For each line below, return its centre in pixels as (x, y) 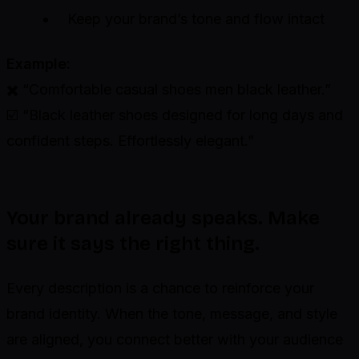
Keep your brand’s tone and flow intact (196, 19)
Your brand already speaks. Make (163, 218)
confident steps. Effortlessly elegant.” (130, 141)
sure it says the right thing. (133, 244)
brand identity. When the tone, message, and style (172, 314)
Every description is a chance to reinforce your (160, 288)
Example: (38, 64)
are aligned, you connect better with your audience (175, 340)
